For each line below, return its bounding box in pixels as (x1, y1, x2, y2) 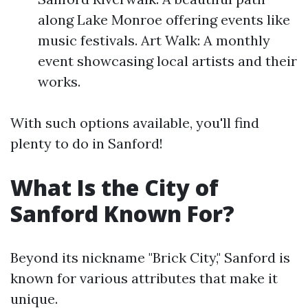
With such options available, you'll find (10, 114, 259, 131)
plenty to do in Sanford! (10, 135, 163, 152)
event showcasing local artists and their (38, 52, 297, 69)
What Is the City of (10, 173, 219, 202)
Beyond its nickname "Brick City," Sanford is (10, 249, 290, 266)
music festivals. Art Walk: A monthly (38, 32, 270, 49)
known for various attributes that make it (10, 269, 278, 287)
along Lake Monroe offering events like (38, 11, 290, 28)
